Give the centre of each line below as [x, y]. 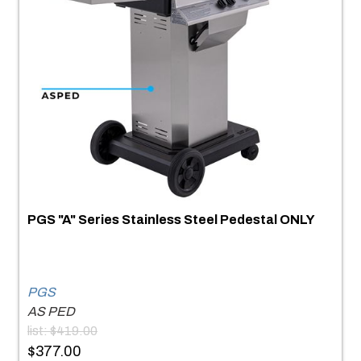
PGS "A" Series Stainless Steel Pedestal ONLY [171, 219]
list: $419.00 [62, 330]
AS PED [51, 311]
